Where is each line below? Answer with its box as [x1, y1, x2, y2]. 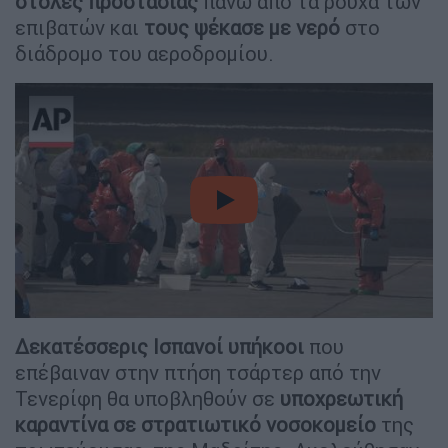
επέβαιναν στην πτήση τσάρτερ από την [15, 359, 381, 385]
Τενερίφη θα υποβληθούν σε [15, 385, 280, 411]
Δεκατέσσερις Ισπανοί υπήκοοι [15, 333, 304, 359]
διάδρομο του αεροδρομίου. [15, 40, 274, 66]
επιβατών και [15, 14, 144, 40]
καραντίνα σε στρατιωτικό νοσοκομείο [15, 411, 376, 437]
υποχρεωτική [280, 385, 403, 411]
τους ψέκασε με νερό [144, 14, 340, 40]
